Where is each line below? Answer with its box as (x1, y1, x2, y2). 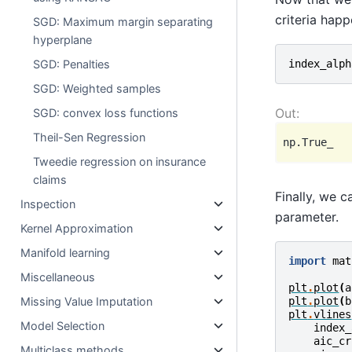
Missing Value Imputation (20, 295, 153, 308)
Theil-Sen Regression (33, 130, 146, 144)
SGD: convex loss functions (33, 106, 179, 119)
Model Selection (20, 319, 105, 332)
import (288, 255, 327, 268)
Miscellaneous (20, 270, 96, 284)
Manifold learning (20, 246, 111, 259)
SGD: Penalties (33, 57, 111, 71)
